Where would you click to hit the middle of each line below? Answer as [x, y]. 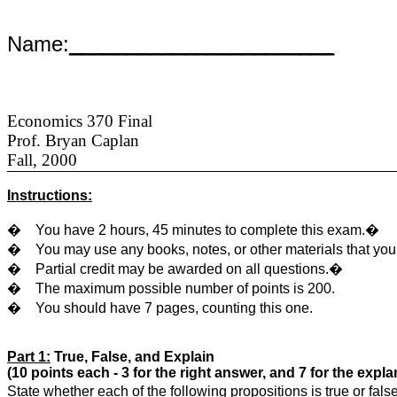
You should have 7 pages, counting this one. [174, 308]
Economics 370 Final [80, 121]
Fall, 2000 [42, 160]
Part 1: [29, 357]
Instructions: [50, 196]
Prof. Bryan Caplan [73, 140]
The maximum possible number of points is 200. [185, 289]
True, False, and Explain [132, 357]
